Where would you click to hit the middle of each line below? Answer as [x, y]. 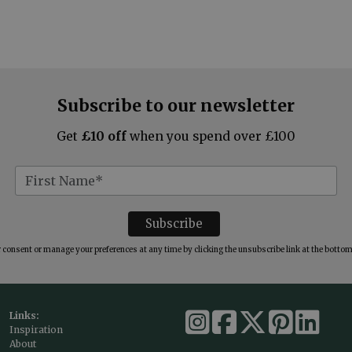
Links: [24, 315]
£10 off [104, 136]
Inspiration [36, 329]
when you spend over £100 [211, 136]
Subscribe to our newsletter [176, 105]
